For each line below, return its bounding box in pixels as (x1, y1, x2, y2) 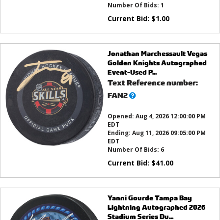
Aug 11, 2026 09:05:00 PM (132, 129, 206, 137)
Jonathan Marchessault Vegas (107, 49, 207, 58)
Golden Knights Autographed (107, 58, 207, 68)
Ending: (107, 129, 132, 137)
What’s (128, 90, 155, 101)
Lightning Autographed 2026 (107, 202, 205, 212)
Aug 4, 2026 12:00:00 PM (135, 112, 206, 121)
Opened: (107, 112, 136, 121)
